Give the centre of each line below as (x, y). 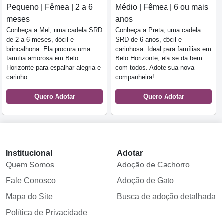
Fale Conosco (31, 181)
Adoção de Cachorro (153, 165)
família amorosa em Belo (42, 58)
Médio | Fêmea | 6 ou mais (162, 7)
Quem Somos (30, 165)
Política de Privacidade (47, 213)
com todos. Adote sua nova (155, 68)
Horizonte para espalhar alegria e (54, 68)
